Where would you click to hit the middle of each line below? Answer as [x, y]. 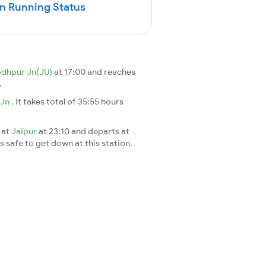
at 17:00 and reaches [95, 72]
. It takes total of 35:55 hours [67, 101]
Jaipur [25, 131]
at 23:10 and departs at [84, 131]
